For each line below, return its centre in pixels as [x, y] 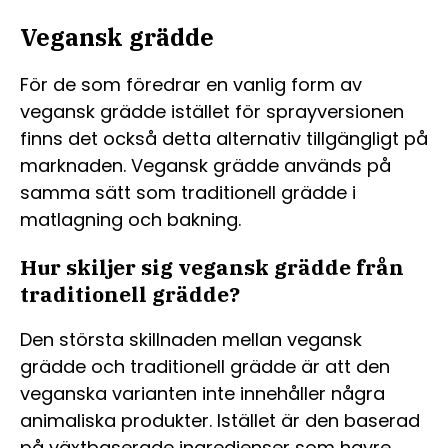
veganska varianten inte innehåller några [202, 393]
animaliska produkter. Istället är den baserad [220, 420]
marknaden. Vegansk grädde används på [205, 165]
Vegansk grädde [117, 36]
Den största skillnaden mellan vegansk [191, 339]
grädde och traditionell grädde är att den [205, 366]
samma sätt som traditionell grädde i [188, 192]
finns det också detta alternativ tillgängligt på [224, 138]
